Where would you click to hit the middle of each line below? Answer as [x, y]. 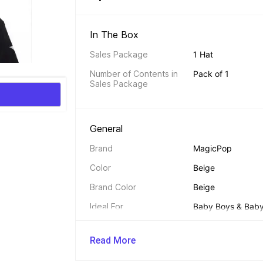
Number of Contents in [134, 74]
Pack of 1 [211, 74]
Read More [113, 240]
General [108, 129]
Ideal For [107, 206]
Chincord [107, 245]
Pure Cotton [216, 226]
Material [105, 226]
